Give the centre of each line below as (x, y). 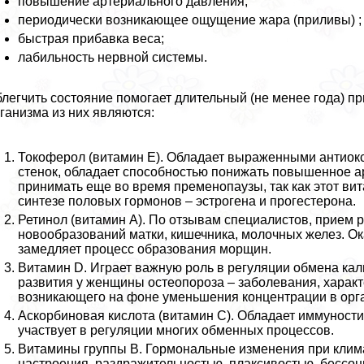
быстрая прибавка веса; (91, 38)
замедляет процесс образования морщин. (145, 249)
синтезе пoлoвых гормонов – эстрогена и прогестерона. (187, 201)
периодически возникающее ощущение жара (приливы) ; (190, 19)
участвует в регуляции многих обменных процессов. (176, 330)
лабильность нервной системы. (113, 57)
